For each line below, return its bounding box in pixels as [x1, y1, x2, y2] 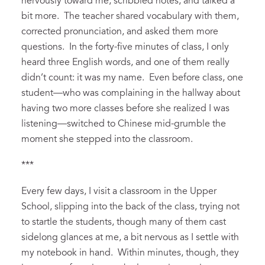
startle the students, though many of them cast [32, 217, 226, 227]
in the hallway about [154, 88, 240, 98]
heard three [21, 57, 70, 67]
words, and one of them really [103, 57, 230, 67]
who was [63, 88, 101, 98]
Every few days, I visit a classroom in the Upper [21, 186, 216, 196]
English [72, 57, 103, 67]
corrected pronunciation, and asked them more [21, 27, 218, 37]
